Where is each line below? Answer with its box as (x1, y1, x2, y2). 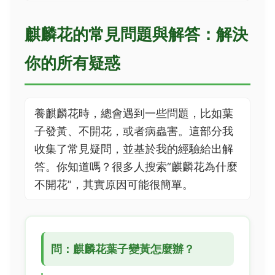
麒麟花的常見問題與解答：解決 (25, 24, 248, 44)
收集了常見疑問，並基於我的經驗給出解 (34, 142, 233, 155)
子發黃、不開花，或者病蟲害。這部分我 (34, 125, 233, 137)
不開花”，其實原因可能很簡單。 (34, 178, 193, 191)
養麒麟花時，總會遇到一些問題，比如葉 (34, 107, 233, 120)
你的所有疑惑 (25, 53, 120, 72)
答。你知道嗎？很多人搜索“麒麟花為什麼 (34, 160, 238, 173)
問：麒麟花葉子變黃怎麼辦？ (51, 242, 195, 255)
